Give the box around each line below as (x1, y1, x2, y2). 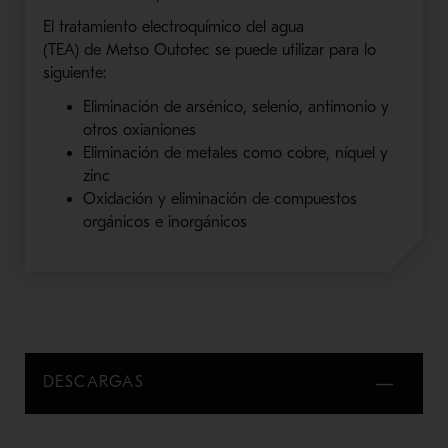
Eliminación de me (82, 143, 207, 162)
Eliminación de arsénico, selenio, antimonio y (82, 97, 389, 116)
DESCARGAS (42, 372, 145, 391)
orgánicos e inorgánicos (82, 212, 247, 231)
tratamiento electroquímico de (58, 17, 263, 36)
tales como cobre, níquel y (206, 143, 388, 162)
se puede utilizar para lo (214, 40, 376, 59)
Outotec (153, 40, 210, 59)
